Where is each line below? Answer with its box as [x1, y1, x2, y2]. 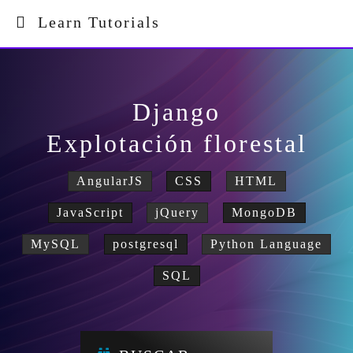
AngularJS [76, 174, 143, 188]
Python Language [210, 237, 322, 251]
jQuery [155, 206, 199, 219]
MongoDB [231, 206, 297, 219]
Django [132, 98, 221, 126]
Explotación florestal [46, 129, 307, 158]
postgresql [112, 237, 179, 251]
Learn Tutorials [27, 13, 160, 31]
